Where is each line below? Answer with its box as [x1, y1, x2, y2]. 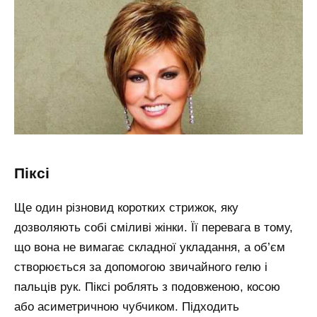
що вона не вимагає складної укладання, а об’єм [14, 241, 285, 255]
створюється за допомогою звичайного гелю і [14, 260, 267, 275]
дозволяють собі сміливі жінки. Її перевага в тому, [14, 221, 293, 235]
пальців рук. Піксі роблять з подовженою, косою [14, 280, 280, 294]
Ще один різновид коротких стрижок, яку [14, 201, 238, 215]
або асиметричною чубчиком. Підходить [14, 300, 239, 314]
